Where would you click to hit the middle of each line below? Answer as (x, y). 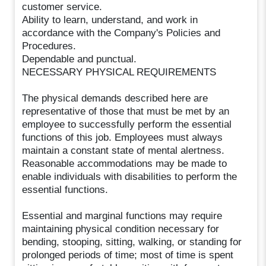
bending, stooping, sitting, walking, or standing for (132, 242)
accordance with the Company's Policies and (121, 33)
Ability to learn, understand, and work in (110, 20)
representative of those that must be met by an (126, 111)
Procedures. (49, 46)
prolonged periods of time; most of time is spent (128, 255)
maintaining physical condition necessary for (121, 229)
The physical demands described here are (115, 98)
